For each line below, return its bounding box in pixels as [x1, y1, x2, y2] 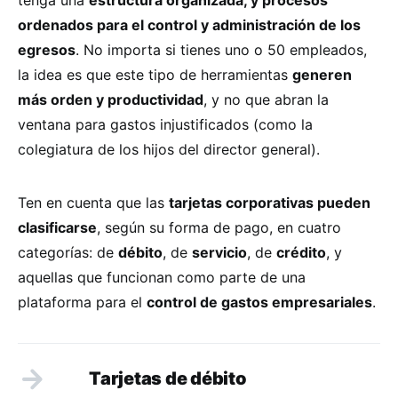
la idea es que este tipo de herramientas [18, 65, 292, 84]
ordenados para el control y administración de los [18, 15, 361, 34]
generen [292, 65, 352, 84]
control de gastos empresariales [147, 292, 372, 311]
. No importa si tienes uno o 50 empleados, [76, 40, 367, 59]
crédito [276, 243, 326, 261]
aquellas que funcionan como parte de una [18, 267, 306, 286]
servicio [192, 243, 247, 261]
